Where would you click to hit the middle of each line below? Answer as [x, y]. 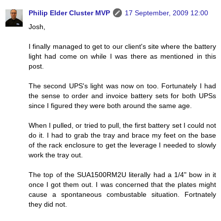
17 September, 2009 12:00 [166, 13]
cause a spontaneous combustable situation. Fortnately [122, 194]
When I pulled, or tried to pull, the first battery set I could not [122, 125]
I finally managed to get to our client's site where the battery [122, 46]
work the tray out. [56, 155]
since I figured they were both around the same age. [110, 105]
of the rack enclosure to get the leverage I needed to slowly [122, 145]
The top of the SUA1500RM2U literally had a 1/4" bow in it [122, 174]
